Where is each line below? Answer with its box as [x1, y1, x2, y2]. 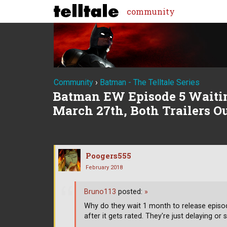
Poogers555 [86, 150, 131, 161]
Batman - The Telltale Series [100, 78, 200, 87]
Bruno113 [84, 187, 116, 197]
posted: [116, 187, 144, 197]
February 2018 [86, 164, 123, 171]
